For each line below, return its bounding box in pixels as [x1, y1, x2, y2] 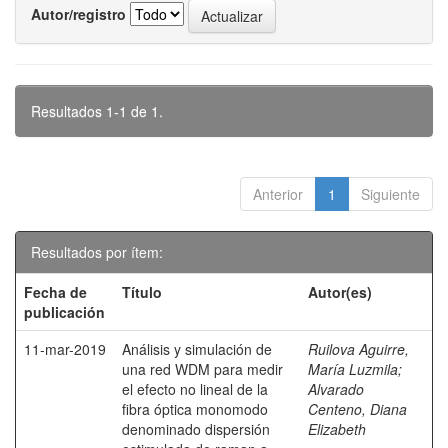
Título [122, 282, 162, 302]
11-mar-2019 [24, 339, 106, 359]
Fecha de [24, 282, 87, 302]
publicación [24, 302, 105, 322]
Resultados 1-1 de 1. [31, 101, 163, 121]
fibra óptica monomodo [122, 399, 268, 419]
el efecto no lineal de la [122, 379, 268, 399]
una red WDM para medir [122, 359, 283, 379]
